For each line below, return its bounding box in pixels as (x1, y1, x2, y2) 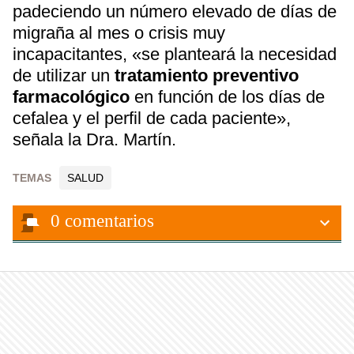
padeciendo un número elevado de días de (13, 2, 337, 21)
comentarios (65, 211, 154, 231)
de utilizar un (13, 66, 115, 85)
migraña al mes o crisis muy (13, 23, 225, 43)
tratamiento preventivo (115, 66, 299, 85)
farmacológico (13, 87, 130, 107)
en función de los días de (130, 87, 325, 107)
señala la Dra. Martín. (13, 130, 176, 149)
